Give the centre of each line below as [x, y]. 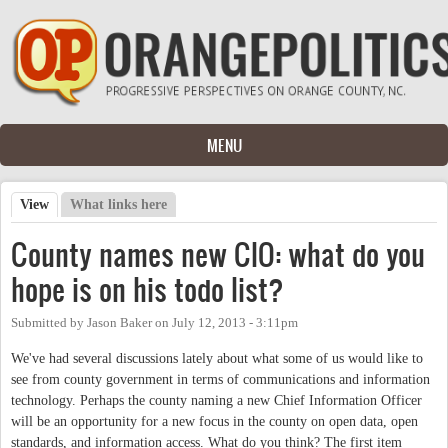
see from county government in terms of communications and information [220, 379]
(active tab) [83, 204]
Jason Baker [119, 322]
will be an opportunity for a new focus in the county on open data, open [214, 421]
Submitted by [49, 322]
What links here [119, 204]
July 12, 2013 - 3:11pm [235, 322]
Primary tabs [71, 225]
